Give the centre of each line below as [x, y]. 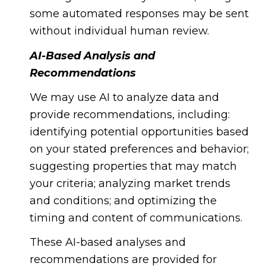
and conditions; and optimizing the [123, 201]
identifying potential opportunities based [139, 132]
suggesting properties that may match [133, 166]
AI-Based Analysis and [92, 56]
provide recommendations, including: [129, 115]
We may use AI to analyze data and [124, 97]
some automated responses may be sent [139, 14]
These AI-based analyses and [107, 243]
